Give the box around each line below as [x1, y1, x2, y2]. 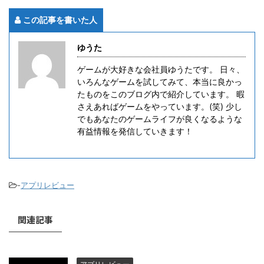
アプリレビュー [21, 180, 74, 190]
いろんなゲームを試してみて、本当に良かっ [77, 77, 242, 87]
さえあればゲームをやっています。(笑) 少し [77, 101, 242, 112]
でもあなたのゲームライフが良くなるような [77, 114, 242, 124]
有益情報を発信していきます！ [77, 126, 193, 137]
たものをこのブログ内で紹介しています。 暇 [77, 89, 245, 100]
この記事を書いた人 [23, 15, 97, 25]
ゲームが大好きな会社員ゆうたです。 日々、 [77, 64, 245, 75]
